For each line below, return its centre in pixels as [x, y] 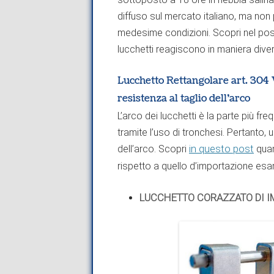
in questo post [221, 149]
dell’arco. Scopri [153, 149]
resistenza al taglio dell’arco [184, 98]
